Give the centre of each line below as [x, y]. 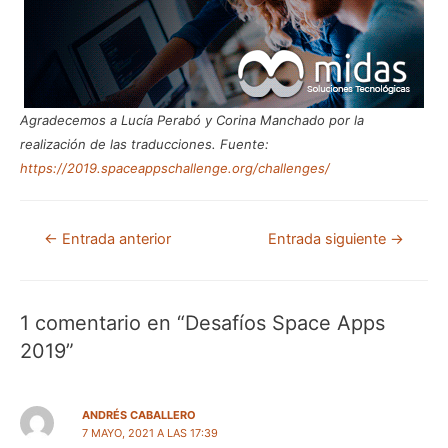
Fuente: [244, 143]
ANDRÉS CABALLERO [138, 414]
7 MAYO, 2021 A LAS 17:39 [149, 432]
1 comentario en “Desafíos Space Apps [202, 322]
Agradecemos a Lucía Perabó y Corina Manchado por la [192, 119]
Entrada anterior [114, 238]
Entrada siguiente [329, 238]
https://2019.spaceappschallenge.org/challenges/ [175, 167]
